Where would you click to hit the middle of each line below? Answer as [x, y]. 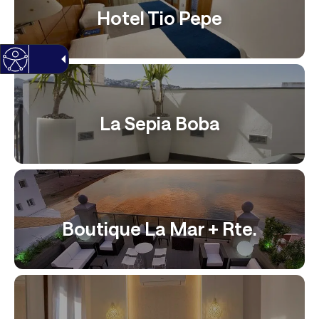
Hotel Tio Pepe [159, 17]
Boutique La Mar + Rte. [159, 228]
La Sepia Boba [159, 122]
